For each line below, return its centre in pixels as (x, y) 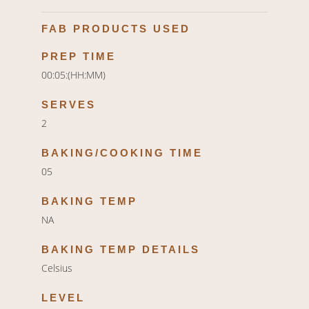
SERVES (69, 105)
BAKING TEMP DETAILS (121, 250)
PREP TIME (79, 57)
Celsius (57, 268)
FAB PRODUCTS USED (116, 29)
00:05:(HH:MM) (73, 75)
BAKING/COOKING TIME (122, 153)
